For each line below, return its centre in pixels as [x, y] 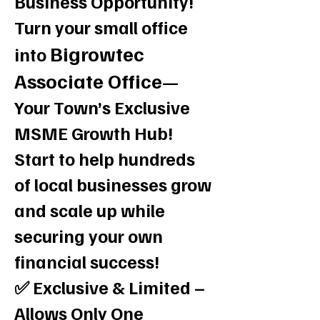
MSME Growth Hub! [94, 133]
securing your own [89, 236]
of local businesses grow [113, 184]
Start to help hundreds [105, 159]
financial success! [89, 261]
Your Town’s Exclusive [102, 107]
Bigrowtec [97, 53]
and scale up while [90, 210]
